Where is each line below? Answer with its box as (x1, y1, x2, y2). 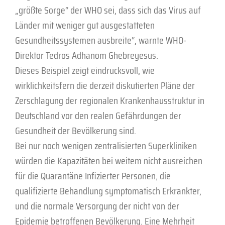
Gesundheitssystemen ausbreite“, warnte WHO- (15, 32, 186, 48)
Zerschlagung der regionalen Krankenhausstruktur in (15, 92, 204, 108)
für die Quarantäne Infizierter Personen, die (15, 167, 171, 184)
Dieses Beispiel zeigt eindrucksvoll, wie (15, 62, 155, 78)
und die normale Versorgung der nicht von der (15, 197, 179, 214)
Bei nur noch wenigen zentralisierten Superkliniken (15, 137, 197, 154)
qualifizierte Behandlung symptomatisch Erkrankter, (15, 182, 201, 199)
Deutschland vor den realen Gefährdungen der (15, 107, 181, 124)
